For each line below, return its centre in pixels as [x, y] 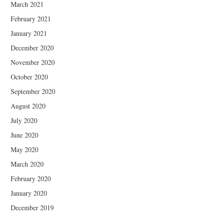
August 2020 [28, 106]
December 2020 [32, 48]
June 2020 [25, 135]
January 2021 [29, 33]
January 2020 [29, 193]
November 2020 [33, 62]
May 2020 [25, 150]
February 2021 [31, 19]
